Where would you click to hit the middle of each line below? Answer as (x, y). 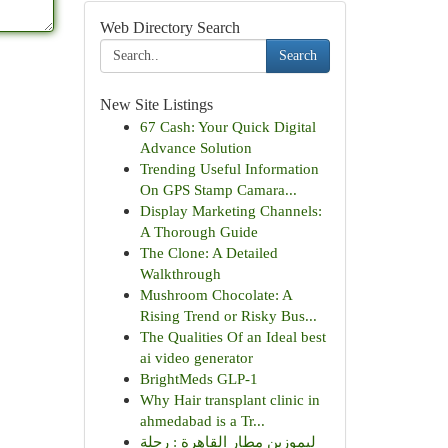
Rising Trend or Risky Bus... (228, 315)
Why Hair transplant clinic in (229, 399)
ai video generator (196, 357)
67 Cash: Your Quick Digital (227, 126)
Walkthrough (180, 273)
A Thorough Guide (198, 231)
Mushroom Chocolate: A (215, 294)
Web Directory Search (169, 27)
